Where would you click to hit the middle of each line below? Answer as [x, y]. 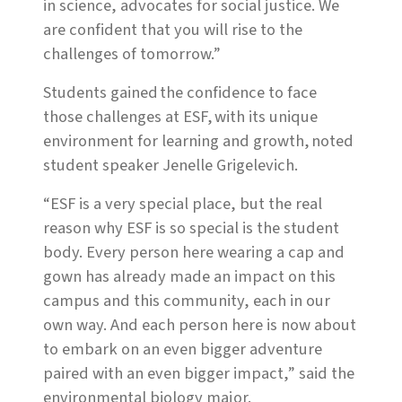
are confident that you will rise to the [173, 30]
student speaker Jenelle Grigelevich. [172, 166]
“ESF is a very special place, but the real [183, 204]
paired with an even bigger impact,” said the [199, 374]
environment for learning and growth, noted [198, 141]
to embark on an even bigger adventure [183, 350]
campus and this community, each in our [187, 301]
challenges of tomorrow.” [132, 54]
